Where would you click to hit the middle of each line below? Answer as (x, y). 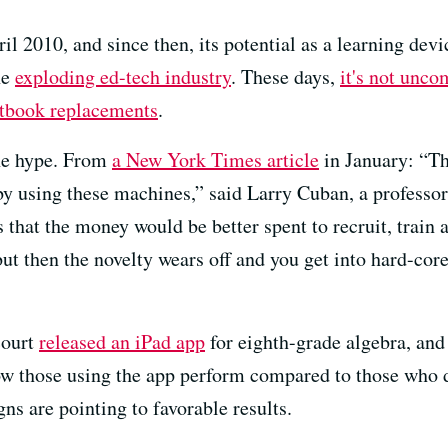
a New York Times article (215, 159)
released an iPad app (122, 341)
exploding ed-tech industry (123, 76)
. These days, (285, 76)
